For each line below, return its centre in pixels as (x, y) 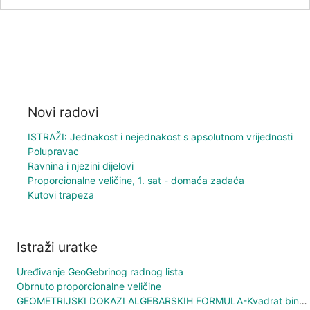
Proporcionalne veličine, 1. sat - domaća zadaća (136, 180)
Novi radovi (63, 112)
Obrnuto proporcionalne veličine (89, 286)
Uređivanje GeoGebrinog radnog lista (100, 272)
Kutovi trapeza (61, 194)
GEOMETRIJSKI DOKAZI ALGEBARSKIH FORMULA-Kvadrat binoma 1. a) (303, 301)
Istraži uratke (57, 247)
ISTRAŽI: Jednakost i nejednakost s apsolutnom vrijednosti (160, 136)
